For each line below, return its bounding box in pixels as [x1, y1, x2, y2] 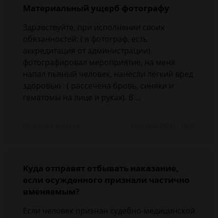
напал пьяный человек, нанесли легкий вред [23, 69, 193, 79]
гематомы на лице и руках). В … [23, 92, 142, 103]
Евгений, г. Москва [23, 121, 79, 130]
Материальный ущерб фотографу [23, 2, 169, 14]
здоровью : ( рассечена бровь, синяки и [23, 80, 174, 91]
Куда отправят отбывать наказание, [23, 163, 179, 174]
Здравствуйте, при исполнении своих [23, 22, 164, 33]
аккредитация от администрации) [23, 45, 150, 56]
